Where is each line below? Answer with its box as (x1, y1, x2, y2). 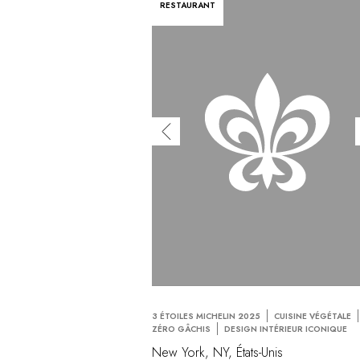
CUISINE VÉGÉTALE (274, 309, 352, 322)
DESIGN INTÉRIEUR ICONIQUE (224, 322, 348, 335)
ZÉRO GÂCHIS (152, 322, 211, 335)
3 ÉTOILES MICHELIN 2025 (152, 309, 261, 322)
